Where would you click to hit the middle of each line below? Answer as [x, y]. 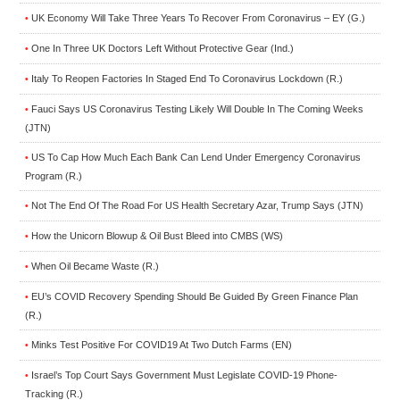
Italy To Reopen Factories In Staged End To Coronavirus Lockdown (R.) [187, 78]
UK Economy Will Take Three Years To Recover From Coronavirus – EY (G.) [198, 17]
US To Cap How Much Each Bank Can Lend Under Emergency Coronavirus [196, 157]
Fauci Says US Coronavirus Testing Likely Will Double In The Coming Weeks [197, 108]
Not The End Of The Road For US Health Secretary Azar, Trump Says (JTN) [197, 205]
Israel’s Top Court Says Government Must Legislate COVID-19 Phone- [184, 375]
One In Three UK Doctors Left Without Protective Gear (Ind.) [162, 48]
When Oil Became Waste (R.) [95, 266]
